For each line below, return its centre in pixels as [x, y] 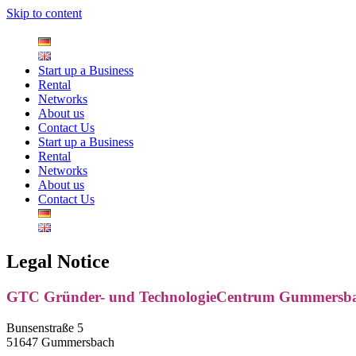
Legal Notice [58, 261]
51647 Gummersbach [60, 342]
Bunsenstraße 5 [45, 327]
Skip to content [44, 13]
